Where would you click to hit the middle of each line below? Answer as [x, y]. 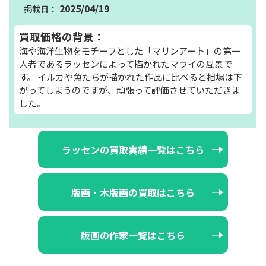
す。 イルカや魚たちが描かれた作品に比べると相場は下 [131, 76]
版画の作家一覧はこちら [133, 235]
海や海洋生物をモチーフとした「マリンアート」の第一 [130, 50]
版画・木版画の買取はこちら [133, 192]
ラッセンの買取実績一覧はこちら [133, 149]
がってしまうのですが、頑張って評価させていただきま [130, 89]
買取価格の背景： [62, 36]
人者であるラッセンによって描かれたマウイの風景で [126, 63]
